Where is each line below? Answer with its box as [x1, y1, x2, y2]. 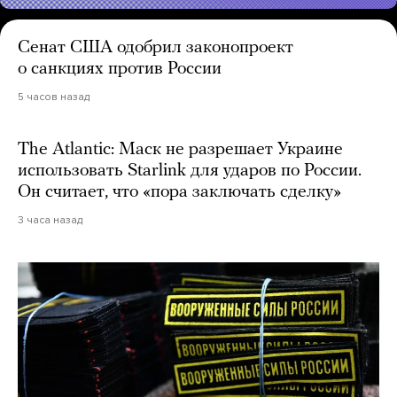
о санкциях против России [18, 60, 222, 79]
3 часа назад [18, 214, 82, 227]
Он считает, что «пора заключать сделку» [18, 183, 341, 202]
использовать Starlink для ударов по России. [18, 162, 362, 181]
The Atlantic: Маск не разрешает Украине [18, 141, 343, 160]
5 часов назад [18, 90, 90, 104]
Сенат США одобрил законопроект [18, 39, 293, 58]
